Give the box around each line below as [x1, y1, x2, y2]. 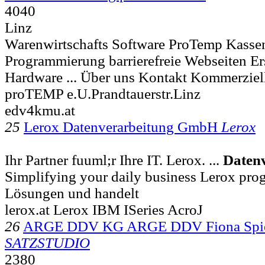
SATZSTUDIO [5, 234, 90, 251]
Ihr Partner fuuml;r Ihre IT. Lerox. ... [5, 151, 223, 168]
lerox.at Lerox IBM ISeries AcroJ [5, 201, 203, 218]
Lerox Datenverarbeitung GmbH [24, 118, 221, 135]
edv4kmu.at [5, 102, 75, 118]
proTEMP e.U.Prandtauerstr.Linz [5, 85, 201, 102]
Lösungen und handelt [5, 185, 139, 201]
